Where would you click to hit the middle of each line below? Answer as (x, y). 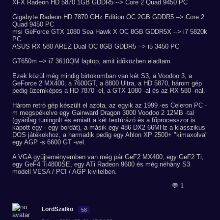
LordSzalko (57, 209)
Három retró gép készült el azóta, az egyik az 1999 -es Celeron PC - (110, 105)
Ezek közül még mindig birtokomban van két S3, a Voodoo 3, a (102, 76)
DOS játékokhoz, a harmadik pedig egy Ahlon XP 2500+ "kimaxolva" (110, 135)
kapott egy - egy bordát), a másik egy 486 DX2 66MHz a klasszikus (109, 127)
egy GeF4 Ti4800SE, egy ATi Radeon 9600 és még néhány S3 (101, 164)
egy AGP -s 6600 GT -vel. (49, 142)
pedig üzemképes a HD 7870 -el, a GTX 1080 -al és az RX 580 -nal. (109, 91)
